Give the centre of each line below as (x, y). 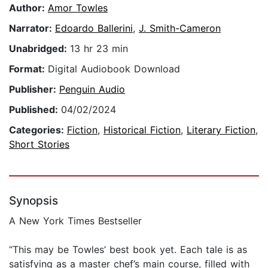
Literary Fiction (221, 130)
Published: (35, 110)
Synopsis (33, 201)
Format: (28, 69)
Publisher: (34, 89)
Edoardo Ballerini (94, 28)
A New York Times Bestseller (75, 221)
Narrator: (32, 28)
